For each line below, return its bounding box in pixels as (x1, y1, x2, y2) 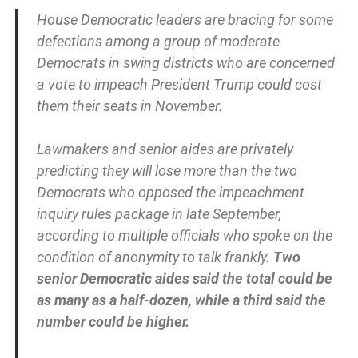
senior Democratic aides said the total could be (36, 270, 332, 288)
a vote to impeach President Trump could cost (36, 76, 322, 93)
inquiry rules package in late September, (36, 205, 282, 223)
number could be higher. (36, 313, 189, 331)
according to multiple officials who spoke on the (36, 227, 332, 245)
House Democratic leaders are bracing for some (36, 11, 333, 29)
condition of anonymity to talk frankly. (36, 249, 273, 266)
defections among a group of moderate (36, 33, 280, 50)
